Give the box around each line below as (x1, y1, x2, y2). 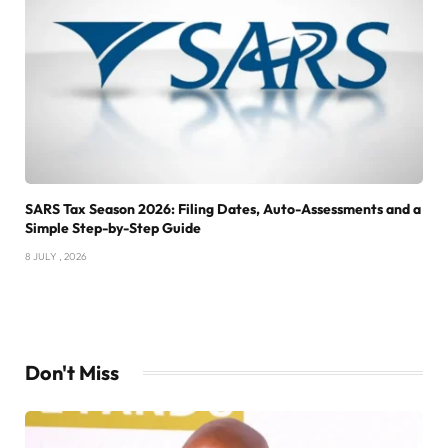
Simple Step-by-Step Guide (25, 218, 201, 237)
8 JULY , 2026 (25, 249, 87, 263)
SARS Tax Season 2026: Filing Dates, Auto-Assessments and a (25, 199, 421, 218)
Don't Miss (25, 359, 119, 385)
